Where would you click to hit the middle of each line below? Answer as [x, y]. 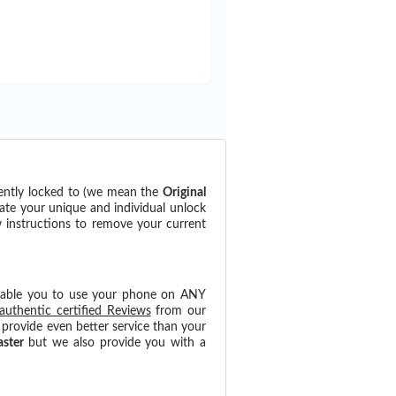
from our [179, 312]
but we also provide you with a [115, 343]
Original [185, 193]
